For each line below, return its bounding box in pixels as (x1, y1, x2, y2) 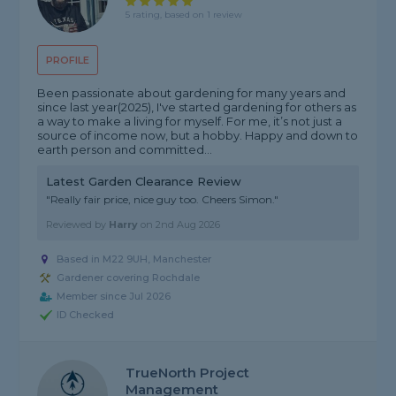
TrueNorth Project (126, 364, 250, 382)
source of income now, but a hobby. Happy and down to (37, 128, 359, 143)
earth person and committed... (37, 142, 213, 157)
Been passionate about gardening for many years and (37, 86, 346, 101)
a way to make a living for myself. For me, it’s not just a (37, 114, 343, 129)
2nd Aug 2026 (156, 218, 221, 232)
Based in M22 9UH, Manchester (57, 253, 212, 266)
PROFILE (46, 54, 90, 67)
